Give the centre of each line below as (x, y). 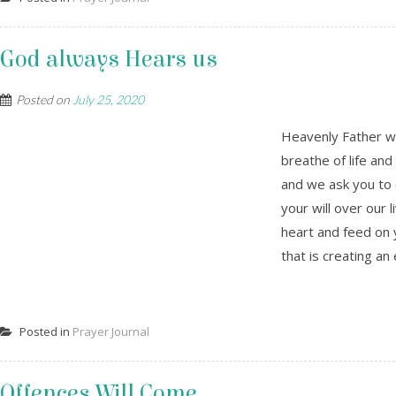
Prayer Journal (111, 331)
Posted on (44, 99)
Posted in (45, 331)
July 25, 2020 (108, 99)
